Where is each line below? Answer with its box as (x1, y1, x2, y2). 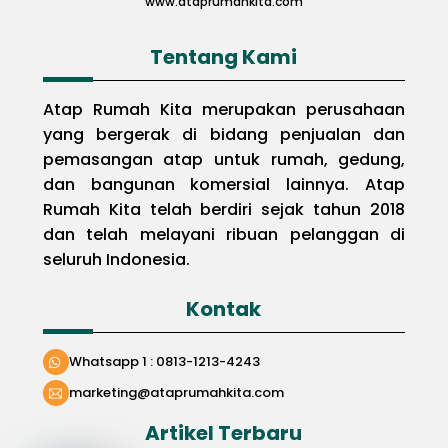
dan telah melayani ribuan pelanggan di (42, 223, 406, 247)
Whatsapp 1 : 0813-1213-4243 (68, 352, 260, 372)
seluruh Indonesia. (42, 248, 194, 272)
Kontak (186, 295, 262, 324)
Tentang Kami (150, 43, 298, 72)
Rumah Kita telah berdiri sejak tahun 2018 (42, 198, 406, 222)
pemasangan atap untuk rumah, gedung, (42, 148, 406, 172)
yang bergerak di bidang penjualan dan (42, 123, 406, 147)
